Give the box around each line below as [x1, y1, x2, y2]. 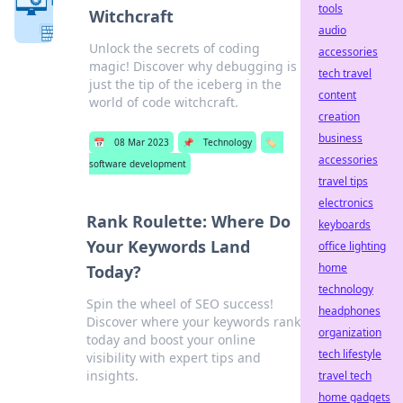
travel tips [318, 174, 368, 189]
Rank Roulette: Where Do [85, 210, 291, 232]
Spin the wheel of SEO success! [85, 295, 273, 312]
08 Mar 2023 [114, 136, 170, 148]
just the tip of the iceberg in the [89, 76, 282, 93]
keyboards [318, 217, 371, 232]
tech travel [318, 66, 372, 81]
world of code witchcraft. [89, 94, 239, 111]
